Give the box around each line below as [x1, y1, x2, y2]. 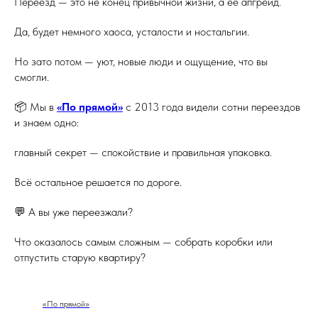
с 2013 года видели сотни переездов [123, 100, 300, 114]
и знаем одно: [14, 116, 79, 129]
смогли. [14, 70, 49, 84]
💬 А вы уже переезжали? [14, 205, 133, 219]
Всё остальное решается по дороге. [14, 175, 182, 189]
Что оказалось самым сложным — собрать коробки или [14, 235, 273, 248]
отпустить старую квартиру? [14, 251, 146, 264]
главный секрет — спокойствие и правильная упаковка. [14, 146, 272, 159]
